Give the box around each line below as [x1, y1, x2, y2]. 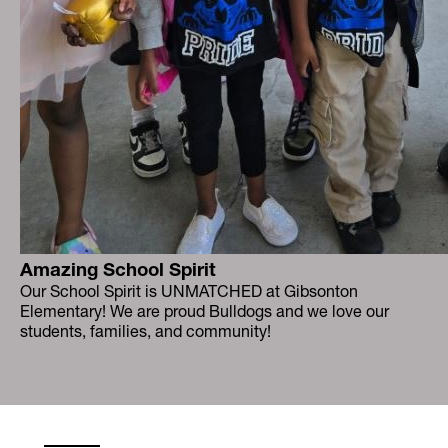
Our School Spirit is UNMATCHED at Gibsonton [20, 281, 358, 301]
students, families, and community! [20, 321, 271, 341]
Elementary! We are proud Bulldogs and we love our [20, 301, 389, 321]
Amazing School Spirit [20, 258, 216, 281]
